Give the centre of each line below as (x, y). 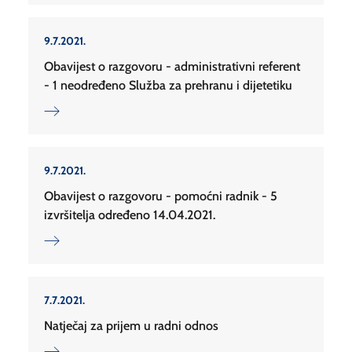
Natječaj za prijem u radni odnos (131, 326)
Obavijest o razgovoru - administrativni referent (172, 67)
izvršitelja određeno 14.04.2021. (130, 215)
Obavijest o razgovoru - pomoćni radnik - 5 (161, 196)
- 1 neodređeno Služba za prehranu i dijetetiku (168, 86)
